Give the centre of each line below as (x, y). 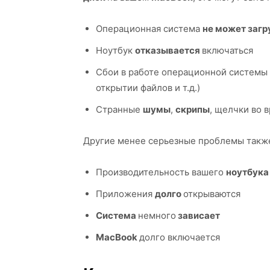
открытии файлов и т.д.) (148, 88)
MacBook (118, 237)
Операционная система (149, 29)
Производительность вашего (161, 172)
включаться (228, 50)
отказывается (168, 50)
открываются (212, 194)
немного (157, 215)
